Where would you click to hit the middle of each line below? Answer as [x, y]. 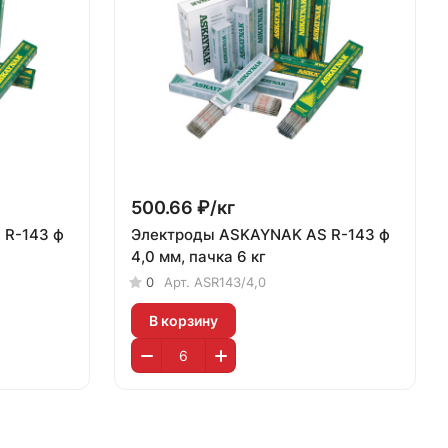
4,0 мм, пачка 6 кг [198, 256]
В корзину [183, 320]
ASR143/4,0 [230, 282]
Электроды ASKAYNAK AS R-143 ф [260, 234]
